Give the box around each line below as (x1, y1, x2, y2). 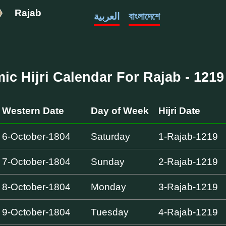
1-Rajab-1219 (158, 131, 218, 142)
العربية (93, 11, 120, 22)
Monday (91, 181, 127, 192)
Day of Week (91, 105, 149, 116)
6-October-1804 (2, 131, 71, 142)
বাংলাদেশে (129, 11, 160, 22)
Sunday (91, 156, 125, 167)
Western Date (2, 105, 65, 116)
